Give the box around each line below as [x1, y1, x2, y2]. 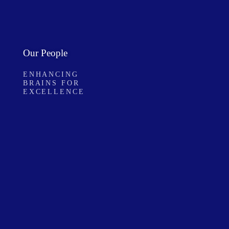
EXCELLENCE [22, 87, 85, 96]
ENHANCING [22, 70, 79, 78]
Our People [22, 48, 67, 59]
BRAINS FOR [22, 78, 80, 87]
